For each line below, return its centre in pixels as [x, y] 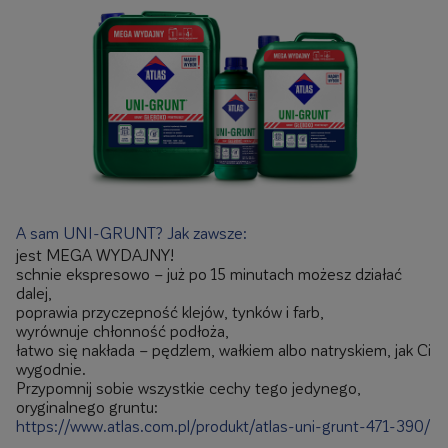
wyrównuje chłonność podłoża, [122, 330]
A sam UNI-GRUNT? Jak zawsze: [131, 232]
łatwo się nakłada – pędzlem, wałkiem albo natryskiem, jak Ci [223, 349]
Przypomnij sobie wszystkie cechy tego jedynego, [188, 387]
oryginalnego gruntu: [87, 406]
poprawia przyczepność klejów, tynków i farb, [170, 311]
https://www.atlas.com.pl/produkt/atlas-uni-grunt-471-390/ [223, 425]
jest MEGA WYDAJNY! [95, 254]
